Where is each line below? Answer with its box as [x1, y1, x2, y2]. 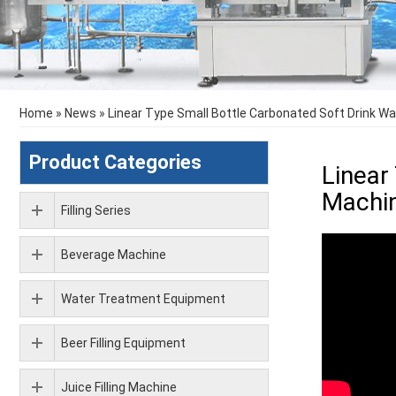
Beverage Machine [61, 247, 166, 262]
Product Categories [29, 151, 202, 173]
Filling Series [61, 203, 131, 217]
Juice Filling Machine [61, 380, 177, 394]
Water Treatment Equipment [61, 292, 225, 306]
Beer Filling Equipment [61, 336, 186, 350]
